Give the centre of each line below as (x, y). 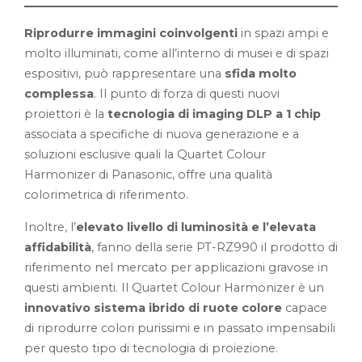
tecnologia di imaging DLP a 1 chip (214, 114)
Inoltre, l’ (50, 227)
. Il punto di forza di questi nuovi (187, 93)
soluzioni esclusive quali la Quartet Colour (145, 154)
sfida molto (261, 73)
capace (306, 307)
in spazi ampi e (283, 33)
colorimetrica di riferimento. (106, 194)
